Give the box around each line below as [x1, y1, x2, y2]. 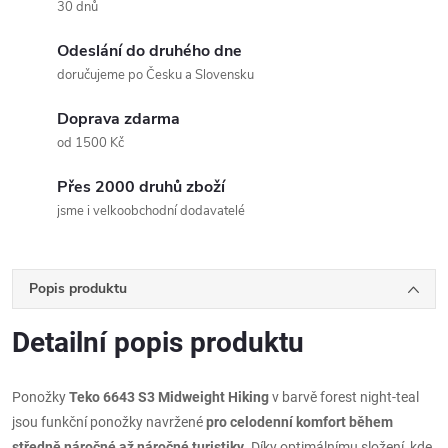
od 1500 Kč [57, 133, 124, 152]
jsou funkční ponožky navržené [12, 413, 206, 430]
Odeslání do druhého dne [57, 39, 242, 62]
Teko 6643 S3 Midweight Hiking [69, 388, 269, 405]
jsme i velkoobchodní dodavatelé [57, 201, 245, 220]
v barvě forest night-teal [269, 388, 419, 405]
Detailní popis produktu [12, 325, 304, 359]
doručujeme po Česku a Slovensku [57, 65, 254, 84]
